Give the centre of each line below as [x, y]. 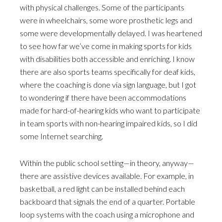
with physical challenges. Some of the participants [102, 7]
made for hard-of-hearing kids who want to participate [110, 110]
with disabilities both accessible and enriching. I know [107, 59]
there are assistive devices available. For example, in [107, 176]
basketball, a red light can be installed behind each [102, 189]
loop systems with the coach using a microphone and [107, 214]
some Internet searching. [61, 136]
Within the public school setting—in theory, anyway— [107, 163]
